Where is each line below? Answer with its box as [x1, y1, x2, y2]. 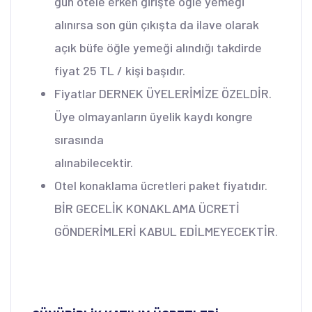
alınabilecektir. [54, 154, 133, 170]
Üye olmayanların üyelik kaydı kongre [54, 108, 253, 124]
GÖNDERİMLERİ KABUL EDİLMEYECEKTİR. [54, 223, 278, 239]
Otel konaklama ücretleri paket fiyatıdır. [54, 177, 267, 193]
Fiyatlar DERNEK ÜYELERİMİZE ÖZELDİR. [54, 85, 272, 101]
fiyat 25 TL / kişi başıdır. [54, 62, 185, 78]
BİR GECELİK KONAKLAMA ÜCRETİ [54, 200, 240, 216]
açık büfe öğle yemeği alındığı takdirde [54, 39, 262, 55]
